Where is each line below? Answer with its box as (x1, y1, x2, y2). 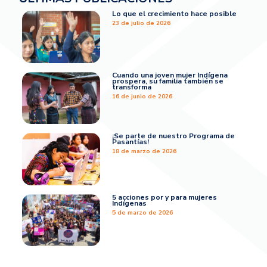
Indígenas (112, 198, 147, 208)
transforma (112, 82, 152, 92)
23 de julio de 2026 (112, 19, 171, 28)
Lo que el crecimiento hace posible (112, 9, 237, 19)
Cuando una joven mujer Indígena (112, 70, 228, 80)
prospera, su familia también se (112, 76, 224, 86)
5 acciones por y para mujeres (112, 192, 218, 202)
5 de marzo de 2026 (112, 208, 173, 217)
